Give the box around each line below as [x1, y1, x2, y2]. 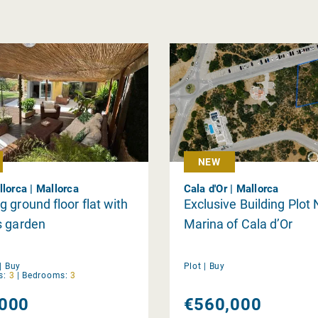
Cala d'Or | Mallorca [183, 182, 279, 195]
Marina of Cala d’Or [183, 216, 293, 231]
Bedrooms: [22, 270, 68, 280]
